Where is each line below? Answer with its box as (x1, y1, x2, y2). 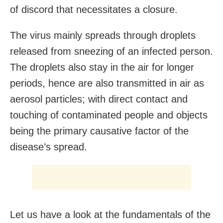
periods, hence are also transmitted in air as (10, 77, 204, 89)
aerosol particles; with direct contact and (10, 93, 188, 105)
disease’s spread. (10, 141, 87, 152)
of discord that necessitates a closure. (10, 3, 178, 15)
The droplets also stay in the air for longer (10, 61, 194, 73)
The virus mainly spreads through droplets (10, 29, 196, 41)
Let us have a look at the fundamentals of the (10, 209, 211, 220)
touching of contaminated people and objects (10, 109, 208, 120)
